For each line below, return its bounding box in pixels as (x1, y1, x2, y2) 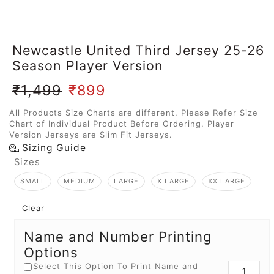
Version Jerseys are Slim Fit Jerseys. (9, 130, 172, 140)
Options (24, 244, 78, 261)
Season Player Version (12, 57, 163, 74)
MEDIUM (64, 177, 95, 186)
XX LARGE (208, 177, 245, 186)
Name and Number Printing (24, 228, 212, 245)
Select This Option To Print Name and (32, 261, 198, 272)
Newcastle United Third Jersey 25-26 (12, 42, 264, 59)
